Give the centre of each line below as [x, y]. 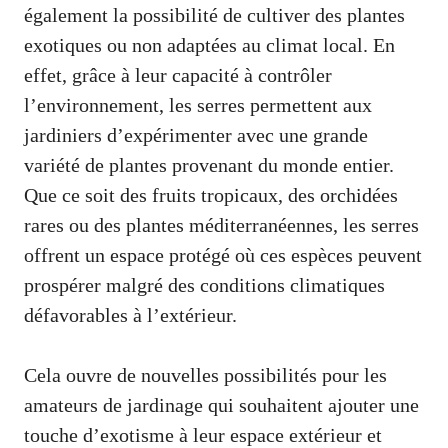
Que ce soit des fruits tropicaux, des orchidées [211, 194]
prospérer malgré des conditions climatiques [204, 284]
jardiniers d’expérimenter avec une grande [196, 134]
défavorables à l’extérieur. [130, 314]
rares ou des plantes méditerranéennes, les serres [221, 224]
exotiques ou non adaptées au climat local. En [209, 44]
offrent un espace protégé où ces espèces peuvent [223, 254]
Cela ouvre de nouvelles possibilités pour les [205, 374]
